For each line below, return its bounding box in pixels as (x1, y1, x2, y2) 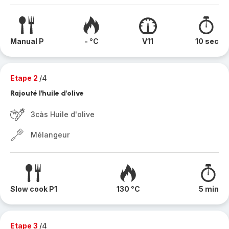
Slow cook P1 (10, 185, 57, 193)
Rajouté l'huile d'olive (10, 89, 84, 98)
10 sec (195, 37, 219, 45)
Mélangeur (31, 130, 70, 139)
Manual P (10, 37, 44, 45)
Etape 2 (10, 74, 39, 82)
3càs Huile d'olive (31, 110, 95, 119)
